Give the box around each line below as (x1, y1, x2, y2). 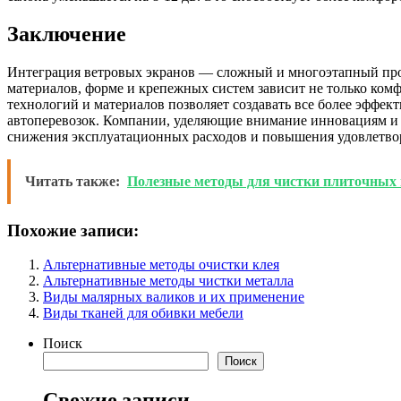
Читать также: (25, 173, 120, 189)
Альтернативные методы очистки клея (43, 257, 279, 273)
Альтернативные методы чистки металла (43, 273, 294, 289)
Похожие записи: (7, 220, 139, 240)
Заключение (7, 22, 126, 47)
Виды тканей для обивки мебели (43, 305, 243, 321)
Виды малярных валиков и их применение (43, 289, 304, 305)
